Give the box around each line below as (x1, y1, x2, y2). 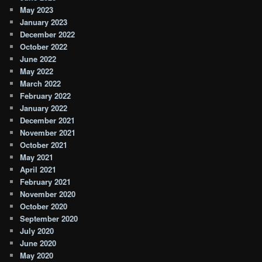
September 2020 (20, 213, 78, 225)
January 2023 (20, 16, 68, 28)
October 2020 (20, 201, 68, 212)
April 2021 (20, 164, 57, 175)
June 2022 (20, 53, 57, 65)
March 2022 (20, 78, 61, 89)
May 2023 (20, 4, 54, 16)
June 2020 (20, 237, 57, 249)
